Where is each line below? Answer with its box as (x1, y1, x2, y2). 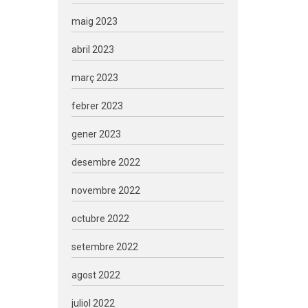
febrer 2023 (71, 100, 123, 111)
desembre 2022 (71, 157, 140, 168)
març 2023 (71, 72, 118, 83)
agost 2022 (71, 269, 120, 280)
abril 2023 (71, 44, 114, 55)
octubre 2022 (71, 213, 129, 224)
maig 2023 (71, 16, 118, 27)
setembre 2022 (71, 241, 138, 252)
